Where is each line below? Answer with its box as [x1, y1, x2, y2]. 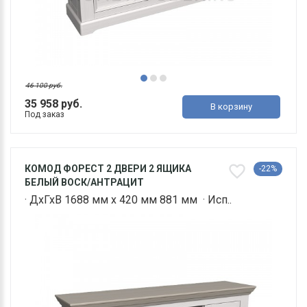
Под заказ [25, 110, 64, 120]
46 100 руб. [25, 82, 62, 90]
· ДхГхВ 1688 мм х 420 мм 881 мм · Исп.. [25, 193, 232, 207]
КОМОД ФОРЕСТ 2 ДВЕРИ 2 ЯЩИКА [25, 163, 191, 175]
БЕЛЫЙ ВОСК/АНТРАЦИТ [25, 177, 144, 188]
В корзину [210, 101, 253, 112]
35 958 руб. [25, 97, 82, 111]
